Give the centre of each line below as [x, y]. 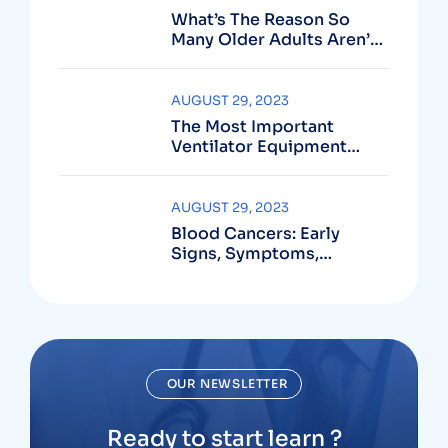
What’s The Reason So [260, 19]
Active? [202, 59]
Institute [206, 273]
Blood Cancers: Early [255, 233]
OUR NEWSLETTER [227, 383]
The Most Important [252, 126]
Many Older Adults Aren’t [274, 39]
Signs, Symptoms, [245, 253]
